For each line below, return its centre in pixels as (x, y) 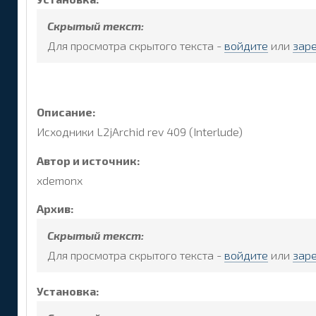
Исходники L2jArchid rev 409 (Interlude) (140, 131)
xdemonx (60, 180)
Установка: (68, 291)
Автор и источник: (89, 160)
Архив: (55, 209)
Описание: (66, 111)
